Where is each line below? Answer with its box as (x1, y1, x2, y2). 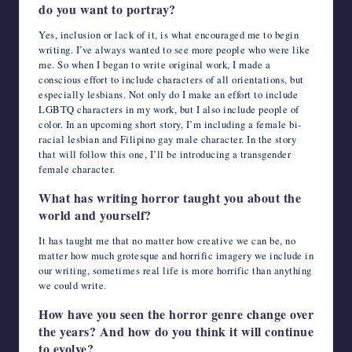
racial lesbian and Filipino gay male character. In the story (38, 131, 296, 146)
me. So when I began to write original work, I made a (38, 57, 270, 71)
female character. (38, 161, 115, 176)
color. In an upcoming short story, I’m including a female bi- (38, 116, 302, 131)
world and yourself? (38, 205, 152, 224)
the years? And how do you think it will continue (38, 321, 313, 340)
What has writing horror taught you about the (38, 188, 301, 207)
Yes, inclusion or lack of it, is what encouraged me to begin (38, 27, 299, 42)
